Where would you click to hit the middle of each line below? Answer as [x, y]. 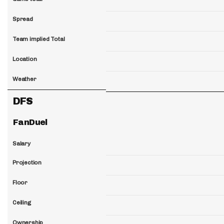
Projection [27, 162]
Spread [23, 19]
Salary [21, 144]
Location [25, 59]
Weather [24, 79]
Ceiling [22, 202]
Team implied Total [39, 39]
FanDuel [30, 122]
